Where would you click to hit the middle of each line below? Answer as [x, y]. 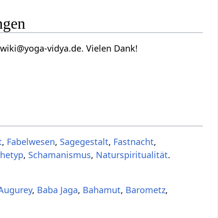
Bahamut [102, 190]
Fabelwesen [31, 141]
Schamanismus [60, 154]
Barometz [146, 190]
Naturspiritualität [132, 154]
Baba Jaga [58, 190]
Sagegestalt [84, 141]
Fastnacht [134, 141]
